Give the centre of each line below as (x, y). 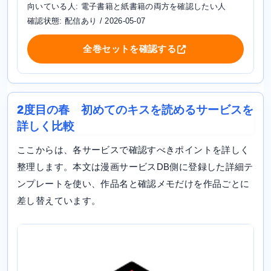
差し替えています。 (59, 201)
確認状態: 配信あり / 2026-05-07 (87, 21)
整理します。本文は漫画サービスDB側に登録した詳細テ (135, 167)
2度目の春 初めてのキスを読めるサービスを (135, 110)
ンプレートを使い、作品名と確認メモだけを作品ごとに (133, 184)
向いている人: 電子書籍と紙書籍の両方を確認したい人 (127, 7)
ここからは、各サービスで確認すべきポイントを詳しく (133, 150)
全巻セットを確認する (130, 49)
